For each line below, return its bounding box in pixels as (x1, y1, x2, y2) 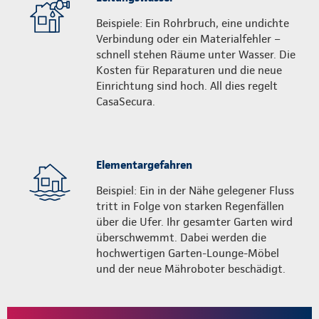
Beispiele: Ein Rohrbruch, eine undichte (96, 16, 289, 30)
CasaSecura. (96, 94, 155, 108)
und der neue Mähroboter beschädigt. (96, 261, 288, 276)
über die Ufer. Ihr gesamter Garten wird (96, 214, 293, 229)
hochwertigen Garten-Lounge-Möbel (96, 246, 279, 260)
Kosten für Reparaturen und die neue (96, 63, 282, 77)
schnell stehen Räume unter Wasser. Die (96, 47, 296, 61)
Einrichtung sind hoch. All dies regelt (96, 78, 278, 93)
